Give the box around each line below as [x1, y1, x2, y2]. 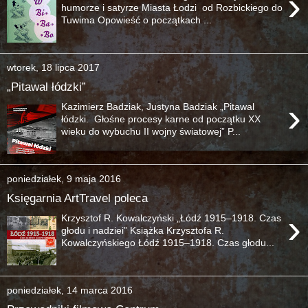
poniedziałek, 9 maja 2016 [7, 173, 121, 184]
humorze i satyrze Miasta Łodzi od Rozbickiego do [61, 1, 283, 13]
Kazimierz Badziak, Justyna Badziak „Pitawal [61, 100, 255, 112]
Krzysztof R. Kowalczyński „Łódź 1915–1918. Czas [61, 212, 282, 223]
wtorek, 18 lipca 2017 [7, 61, 100, 73]
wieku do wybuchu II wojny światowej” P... [61, 125, 241, 137]
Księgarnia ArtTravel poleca [7, 191, 148, 206]
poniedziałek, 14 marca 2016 [7, 284, 133, 296]
